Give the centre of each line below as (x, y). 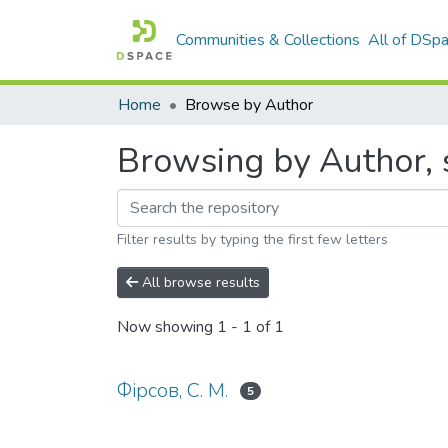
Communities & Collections (268, 40)
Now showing (167, 327)
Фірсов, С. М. (172, 390)
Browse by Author (249, 105)
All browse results (199, 282)
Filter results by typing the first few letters (252, 239)
